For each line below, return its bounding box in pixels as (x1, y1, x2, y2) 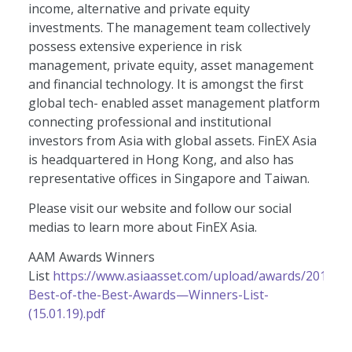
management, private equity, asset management (27, 56, 313, 74)
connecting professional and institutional (27, 112, 271, 130)
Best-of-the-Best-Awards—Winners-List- (27, 286, 269, 304)
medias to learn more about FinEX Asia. (27, 218, 257, 236)
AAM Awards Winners (27, 248, 155, 266)
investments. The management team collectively (27, 18, 310, 36)
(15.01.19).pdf (27, 305, 105, 323)
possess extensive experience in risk (27, 37, 242, 55)
